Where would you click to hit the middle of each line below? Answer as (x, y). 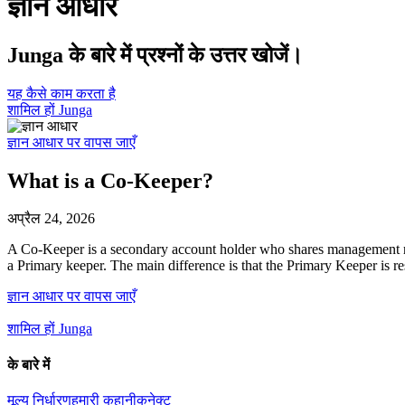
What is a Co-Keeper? (110, 180)
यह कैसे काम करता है (61, 93)
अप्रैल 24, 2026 (51, 219)
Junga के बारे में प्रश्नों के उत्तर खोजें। (155, 55)
